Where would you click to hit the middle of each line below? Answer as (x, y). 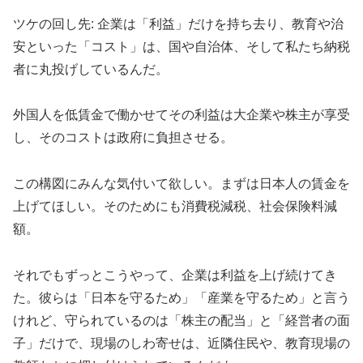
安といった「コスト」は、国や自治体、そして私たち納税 (181, 46)
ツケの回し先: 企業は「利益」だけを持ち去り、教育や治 (178, 23)
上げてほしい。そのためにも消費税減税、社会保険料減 (175, 207)
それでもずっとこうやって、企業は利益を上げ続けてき (175, 275)
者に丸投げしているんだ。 (91, 69)
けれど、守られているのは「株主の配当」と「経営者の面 (181, 320)
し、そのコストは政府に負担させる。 (123, 138)
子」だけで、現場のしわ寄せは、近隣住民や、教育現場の (181, 343)
